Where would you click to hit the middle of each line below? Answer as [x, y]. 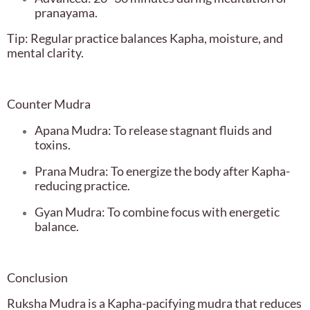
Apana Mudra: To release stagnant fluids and [153, 130]
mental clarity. [45, 53]
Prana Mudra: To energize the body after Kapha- [162, 171]
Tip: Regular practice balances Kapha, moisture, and [145, 38]
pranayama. [66, 13]
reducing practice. [82, 186]
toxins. [53, 145]
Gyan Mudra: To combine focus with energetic [157, 212]
